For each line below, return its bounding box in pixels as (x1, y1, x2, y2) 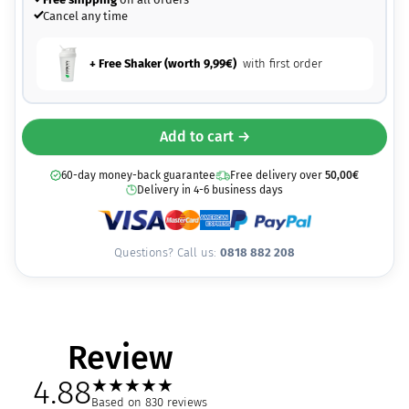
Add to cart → (159, 128, 250, 146)
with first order (239, 57, 323, 71)
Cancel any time (42, 8, 128, 23)
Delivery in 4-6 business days (137, 184, 283, 197)
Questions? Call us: (114, 246, 220, 260)
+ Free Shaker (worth (89, 57, 204, 71)
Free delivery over (230, 169, 325, 183)
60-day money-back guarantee (61, 169, 215, 183)
